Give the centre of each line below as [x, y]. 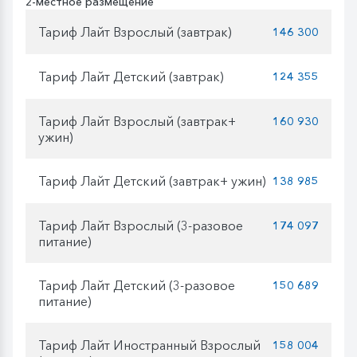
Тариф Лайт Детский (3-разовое [137, 285]
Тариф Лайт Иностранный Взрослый [149, 345]
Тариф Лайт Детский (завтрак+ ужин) [152, 180]
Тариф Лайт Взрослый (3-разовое [141, 225]
